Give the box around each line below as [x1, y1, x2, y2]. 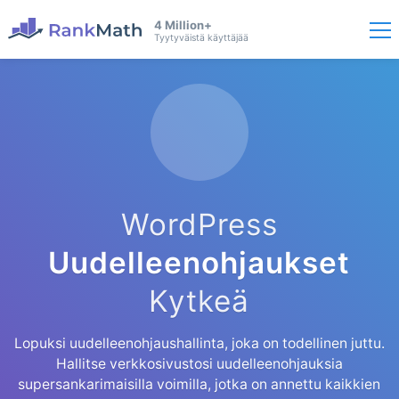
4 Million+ [153, 18, 212, 33]
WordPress [120, 207, 278, 243]
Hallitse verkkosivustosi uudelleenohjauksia [55, 355, 343, 373]
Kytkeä [149, 283, 250, 320]
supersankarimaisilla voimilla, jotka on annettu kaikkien [18, 376, 381, 394]
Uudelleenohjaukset [48, 245, 351, 281]
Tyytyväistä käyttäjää [153, 32, 248, 45]
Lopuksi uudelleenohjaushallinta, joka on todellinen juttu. [13, 335, 385, 353]
